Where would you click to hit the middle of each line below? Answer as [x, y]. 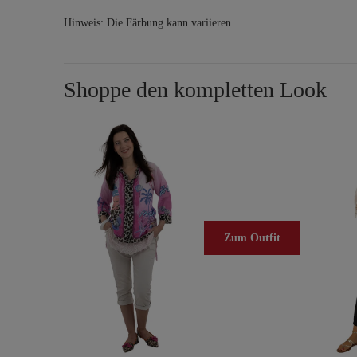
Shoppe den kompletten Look [195, 90]
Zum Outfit [252, 238]
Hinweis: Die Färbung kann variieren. [149, 23]
